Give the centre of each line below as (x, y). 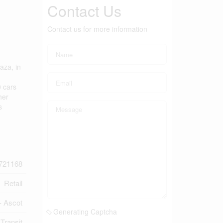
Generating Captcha (85, 212)
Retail (13, 183)
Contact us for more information (97, 29)
